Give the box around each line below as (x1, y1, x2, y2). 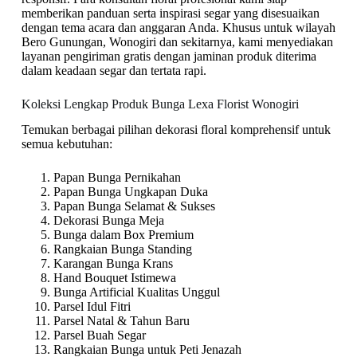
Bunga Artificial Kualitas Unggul (53, 285, 220, 300)
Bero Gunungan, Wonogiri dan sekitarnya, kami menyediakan (21, 34, 333, 49)
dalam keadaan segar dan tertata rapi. (21, 63, 206, 77)
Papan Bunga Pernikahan (53, 171, 181, 185)
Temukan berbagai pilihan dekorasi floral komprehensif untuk (21, 123, 331, 137)
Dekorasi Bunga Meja (53, 214, 164, 228)
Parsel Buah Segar (53, 328, 146, 343)
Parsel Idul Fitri (53, 300, 131, 314)
